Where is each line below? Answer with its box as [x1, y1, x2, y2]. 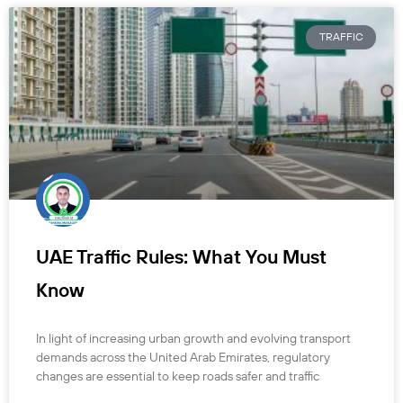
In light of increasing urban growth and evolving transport [36, 330, 351, 347]
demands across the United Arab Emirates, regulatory [36, 349, 330, 366]
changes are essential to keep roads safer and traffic [36, 368, 319, 385]
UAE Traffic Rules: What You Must [36, 245, 327, 269]
